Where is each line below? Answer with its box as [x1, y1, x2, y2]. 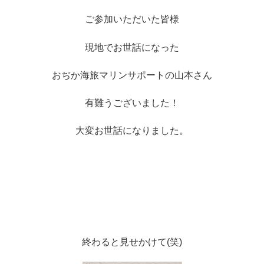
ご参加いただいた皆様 [85, 14, 179, 25]
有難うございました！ [85, 98, 179, 108]
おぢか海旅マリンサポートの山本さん [52, 70, 212, 80]
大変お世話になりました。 [75, 126, 189, 136]
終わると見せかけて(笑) [82, 236, 182, 247]
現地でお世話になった [85, 42, 179, 52]
